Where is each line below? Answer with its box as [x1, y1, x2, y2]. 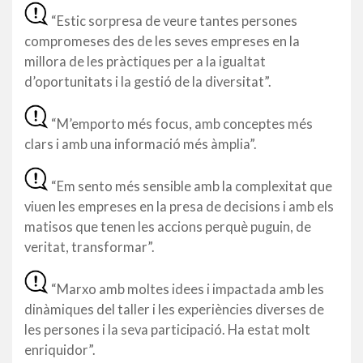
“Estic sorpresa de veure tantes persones [51, 13, 297, 29]
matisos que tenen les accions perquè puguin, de [24, 219, 311, 235]
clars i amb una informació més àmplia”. [24, 136, 257, 152]
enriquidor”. [24, 342, 96, 358]
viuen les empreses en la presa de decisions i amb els [24, 199, 334, 215]
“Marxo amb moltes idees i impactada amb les [51, 281, 324, 297]
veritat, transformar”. [24, 239, 155, 255]
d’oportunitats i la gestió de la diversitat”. [24, 74, 271, 90]
